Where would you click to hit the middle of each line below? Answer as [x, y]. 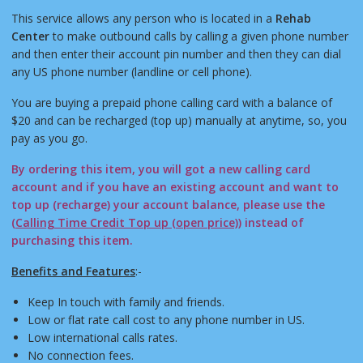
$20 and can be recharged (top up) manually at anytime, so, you [179, 121]
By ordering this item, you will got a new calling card [160, 169]
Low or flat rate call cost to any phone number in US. [166, 320]
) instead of [271, 223]
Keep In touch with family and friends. [126, 302]
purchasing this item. [72, 241]
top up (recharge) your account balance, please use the [168, 205]
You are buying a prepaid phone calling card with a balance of [171, 103]
